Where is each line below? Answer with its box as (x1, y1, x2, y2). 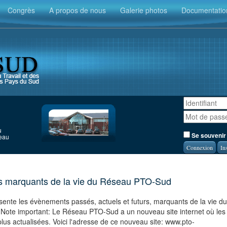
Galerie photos (120, 5, 167, 15)
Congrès (7, 5, 35, 15)
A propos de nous (49, 5, 106, 15)
